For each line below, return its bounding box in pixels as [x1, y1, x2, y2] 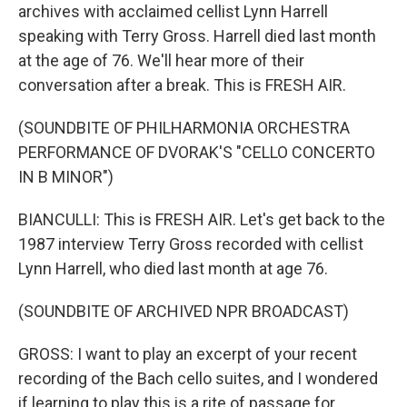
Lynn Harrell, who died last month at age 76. [18, 259, 328, 278]
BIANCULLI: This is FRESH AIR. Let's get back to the [18, 210, 385, 229]
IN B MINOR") [18, 167, 114, 186]
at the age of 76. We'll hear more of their [18, 51, 304, 70]
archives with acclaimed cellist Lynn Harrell [18, 2, 328, 21]
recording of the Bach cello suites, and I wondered [18, 369, 378, 388]
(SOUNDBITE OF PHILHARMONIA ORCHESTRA [18, 118, 350, 137]
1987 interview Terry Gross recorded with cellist [18, 234, 363, 253]
